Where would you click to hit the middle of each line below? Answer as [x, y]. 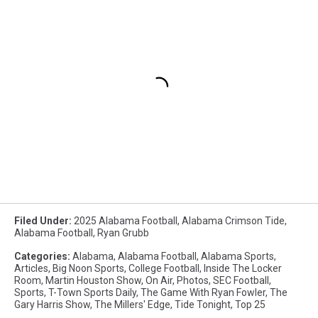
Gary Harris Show [52, 305]
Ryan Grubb [123, 233]
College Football [164, 269]
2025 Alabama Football [126, 221]
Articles [31, 269]
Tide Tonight [203, 305]
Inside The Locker [243, 269]
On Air [159, 281]
